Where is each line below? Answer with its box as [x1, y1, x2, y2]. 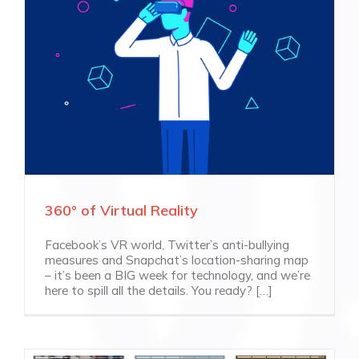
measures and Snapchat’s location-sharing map [45, 252, 309, 268]
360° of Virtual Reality [45, 200, 198, 220]
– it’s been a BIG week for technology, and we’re [45, 267, 310, 283]
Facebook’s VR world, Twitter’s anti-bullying [45, 236, 289, 252]
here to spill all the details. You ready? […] [45, 282, 272, 298]
